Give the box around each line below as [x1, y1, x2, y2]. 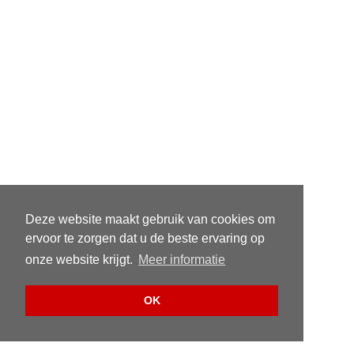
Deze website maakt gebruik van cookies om [25, 213, 275, 227]
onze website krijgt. [25, 253, 136, 267]
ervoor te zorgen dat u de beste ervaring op [25, 232, 265, 246]
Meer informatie [138, 253, 226, 267]
